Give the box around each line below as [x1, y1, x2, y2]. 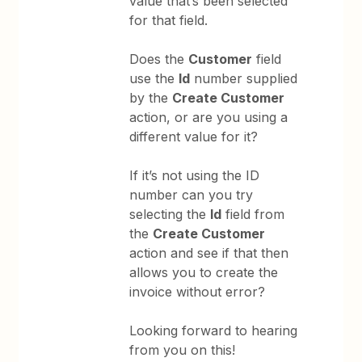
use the [129, 69, 179, 86]
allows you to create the [129, 263, 279, 280]
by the [129, 89, 173, 106]
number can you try [129, 186, 254, 203]
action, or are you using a [129, 108, 288, 125]
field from [221, 205, 285, 222]
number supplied [190, 69, 298, 86]
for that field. [129, 11, 208, 28]
